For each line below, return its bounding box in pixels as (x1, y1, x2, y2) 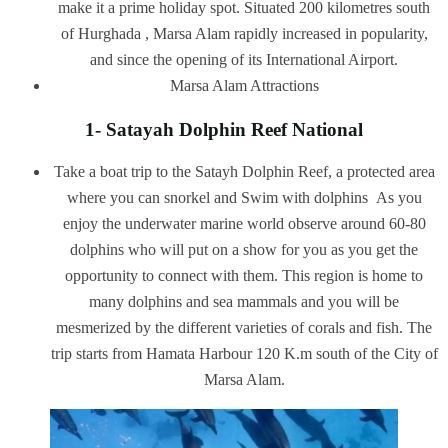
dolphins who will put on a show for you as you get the (70, 241, 418, 259)
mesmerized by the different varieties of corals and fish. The (56, 319, 432, 337)
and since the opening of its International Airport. (90, 50, 398, 68)
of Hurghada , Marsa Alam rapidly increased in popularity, (60, 24, 428, 42)
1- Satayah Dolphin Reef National (85, 119, 363, 141)
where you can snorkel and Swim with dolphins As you (66, 189, 422, 207)
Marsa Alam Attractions (169, 76, 319, 94)
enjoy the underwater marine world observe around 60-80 (62, 215, 426, 233)
